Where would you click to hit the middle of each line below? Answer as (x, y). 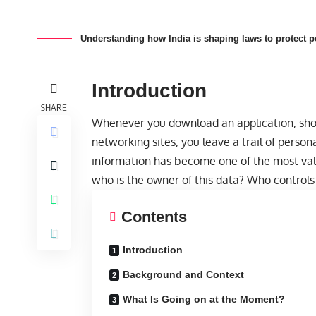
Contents (154, 217)
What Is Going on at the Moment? (204, 299)
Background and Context (183, 274)
